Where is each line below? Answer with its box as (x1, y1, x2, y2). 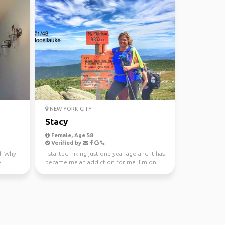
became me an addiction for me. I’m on (45, 159, 156, 165)
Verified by (49, 140, 83, 146)
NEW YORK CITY (48, 106, 92, 112)
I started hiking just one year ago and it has (45, 150, 165, 157)
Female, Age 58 (49, 132, 93, 138)
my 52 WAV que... (45, 167, 93, 174)
